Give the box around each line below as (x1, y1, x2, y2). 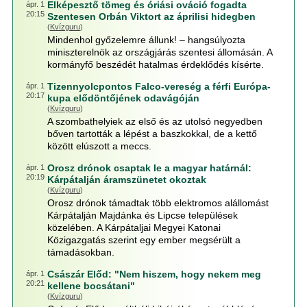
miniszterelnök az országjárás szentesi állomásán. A (47, 47, 272, 58)
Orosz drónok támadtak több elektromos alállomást (47, 197, 269, 208)
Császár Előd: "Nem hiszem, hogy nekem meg (47, 269, 261, 280)
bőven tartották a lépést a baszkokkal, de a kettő (47, 128, 257, 139)
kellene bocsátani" (47, 280, 135, 291)
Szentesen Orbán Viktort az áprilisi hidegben (47, 11, 256, 22)
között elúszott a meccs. (47, 140, 151, 151)
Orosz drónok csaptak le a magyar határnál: (47, 162, 251, 173)
